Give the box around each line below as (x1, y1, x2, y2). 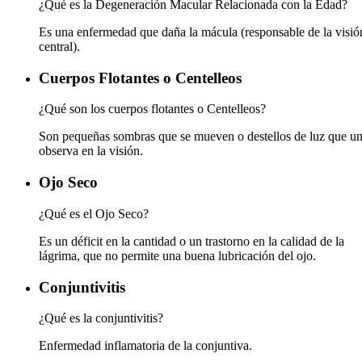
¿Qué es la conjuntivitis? (39, 311, 163, 326)
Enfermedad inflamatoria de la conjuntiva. (39, 339, 252, 353)
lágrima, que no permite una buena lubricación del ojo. (39, 248, 316, 263)
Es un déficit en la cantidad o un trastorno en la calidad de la (39, 234, 344, 248)
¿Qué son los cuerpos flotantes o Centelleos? (39, 102, 266, 116)
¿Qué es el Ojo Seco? (39, 206, 149, 221)
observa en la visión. (39, 144, 143, 158)
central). (39, 40, 80, 53)
